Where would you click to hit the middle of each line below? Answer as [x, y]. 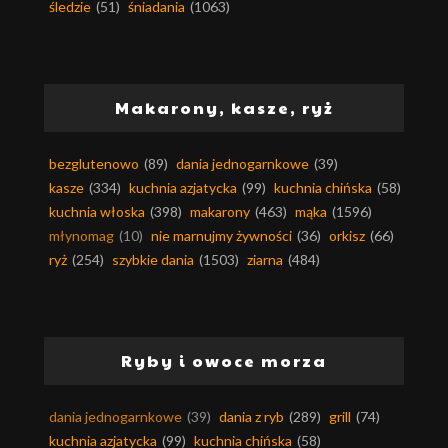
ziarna [265, 259]
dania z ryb [251, 416]
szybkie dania [153, 259]
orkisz [347, 235]
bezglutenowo [94, 163]
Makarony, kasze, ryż [224, 107]
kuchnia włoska [97, 211]
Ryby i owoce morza [224, 360]
